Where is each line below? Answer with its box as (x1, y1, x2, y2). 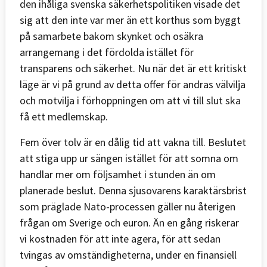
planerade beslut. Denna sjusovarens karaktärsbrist (20, 183, 247, 197)
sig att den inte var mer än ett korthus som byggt (20, 13, 241, 27)
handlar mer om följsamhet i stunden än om (20, 167, 216, 181)
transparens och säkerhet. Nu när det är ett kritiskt (20, 61, 247, 75)
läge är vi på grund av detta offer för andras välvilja (20, 77, 246, 91)
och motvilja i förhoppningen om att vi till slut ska (20, 93, 241, 107)
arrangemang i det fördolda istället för (20, 45, 194, 59)
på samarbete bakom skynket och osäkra (20, 29, 203, 43)
